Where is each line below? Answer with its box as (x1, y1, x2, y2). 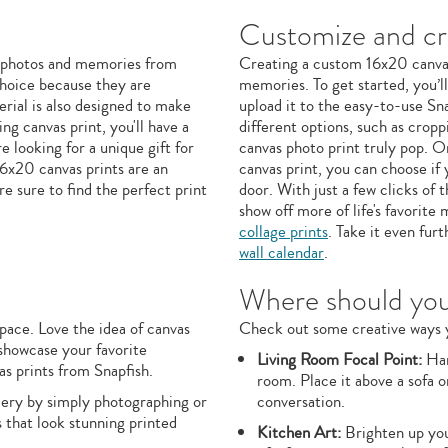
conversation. (256, 389, 345, 414)
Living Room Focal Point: (256, 347, 422, 372)
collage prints (239, 219, 328, 244)
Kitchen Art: (256, 420, 341, 445)
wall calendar (239, 240, 324, 265)
